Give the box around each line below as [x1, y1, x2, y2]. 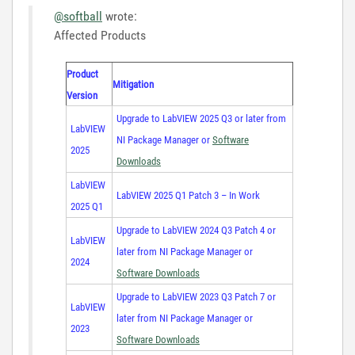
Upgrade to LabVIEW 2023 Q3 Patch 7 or [116, 291, 276, 303]
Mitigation [113, 78, 154, 91]
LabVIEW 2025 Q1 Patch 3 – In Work [116, 189, 260, 202]
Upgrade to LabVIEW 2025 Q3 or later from [116, 113, 286, 125]
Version [67, 90, 97, 102]
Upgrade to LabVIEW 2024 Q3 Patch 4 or [116, 224, 276, 237]
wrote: [102, 9, 137, 25]
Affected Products [54, 28, 146, 44]
